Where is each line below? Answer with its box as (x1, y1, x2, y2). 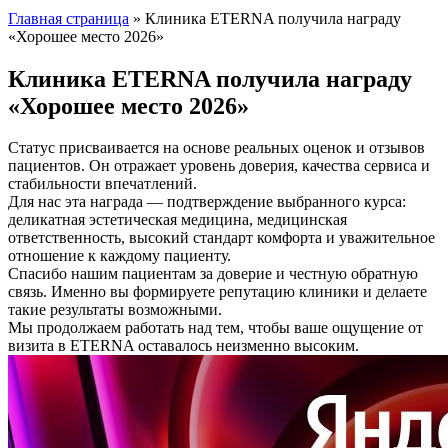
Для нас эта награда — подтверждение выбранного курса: (8, 193, 406, 211)
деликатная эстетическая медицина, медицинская (8, 211, 347, 229)
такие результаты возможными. (8, 301, 222, 319)
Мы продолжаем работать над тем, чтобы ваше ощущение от (8, 319, 423, 337)
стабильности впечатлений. (8, 175, 197, 193)
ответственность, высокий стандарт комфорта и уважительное (8, 229, 435, 247)
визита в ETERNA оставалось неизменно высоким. (8, 337, 359, 355)
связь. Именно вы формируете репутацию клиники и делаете (8, 283, 427, 301)
